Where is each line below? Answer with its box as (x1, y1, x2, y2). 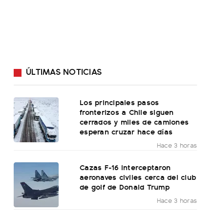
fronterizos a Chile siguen (80, 106, 174, 118)
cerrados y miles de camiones (80, 116, 189, 128)
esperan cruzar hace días (80, 126, 173, 137)
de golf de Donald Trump (80, 181, 170, 193)
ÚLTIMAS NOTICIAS (26, 65, 102, 78)
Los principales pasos (80, 96, 159, 108)
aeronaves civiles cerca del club (80, 171, 197, 183)
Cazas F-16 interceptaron (80, 161, 171, 173)
